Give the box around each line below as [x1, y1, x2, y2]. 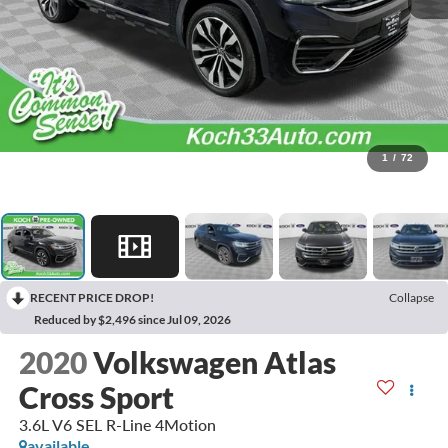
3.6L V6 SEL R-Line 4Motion [18, 415, 216, 435]
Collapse [389, 290, 434, 305]
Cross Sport [18, 379, 174, 416]
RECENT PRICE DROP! [30, 290, 154, 305]
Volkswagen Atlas [92, 344, 336, 381]
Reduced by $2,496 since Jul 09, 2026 [34, 312, 231, 327]
